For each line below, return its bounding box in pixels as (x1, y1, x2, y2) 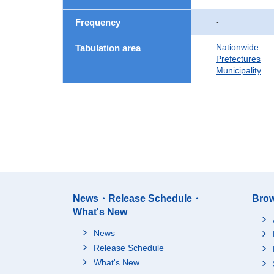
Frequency (75, 17, 120, 28)
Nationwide (216, 42, 259, 52)
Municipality (216, 65, 261, 75)
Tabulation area (75, 43, 141, 53)
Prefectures (216, 54, 261, 64)
